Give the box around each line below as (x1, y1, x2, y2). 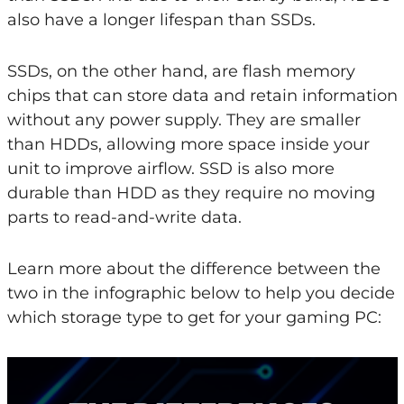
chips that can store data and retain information (6, 85, 398, 106)
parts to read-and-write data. (6, 207, 242, 227)
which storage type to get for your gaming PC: (6, 307, 381, 327)
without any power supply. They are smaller (6, 109, 361, 130)
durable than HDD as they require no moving (6, 182, 375, 203)
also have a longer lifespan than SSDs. (6, 9, 316, 30)
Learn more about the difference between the (6, 258, 381, 279)
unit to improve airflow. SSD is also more (6, 158, 335, 179)
